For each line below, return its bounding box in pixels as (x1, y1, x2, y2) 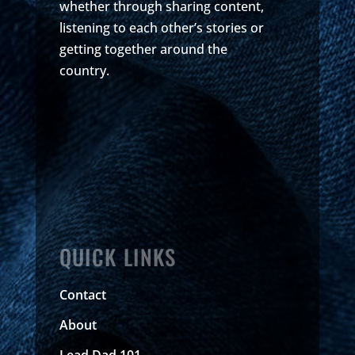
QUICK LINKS (59, 240, 177, 273)
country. (59, 61, 109, 79)
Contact (59, 285, 106, 303)
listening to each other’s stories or (59, 18, 264, 36)
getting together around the (59, 40, 227, 58)
